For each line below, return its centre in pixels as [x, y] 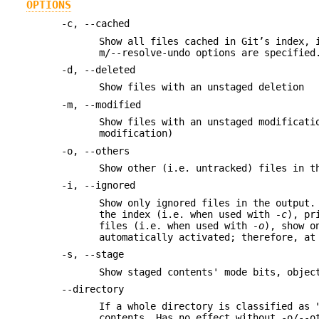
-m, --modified [101, 104]
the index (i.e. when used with [188, 214]
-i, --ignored [99, 185]
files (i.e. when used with [176, 225]
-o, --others [96, 151]
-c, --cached [96, 24]
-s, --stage [93, 255]
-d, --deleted [99, 69]
